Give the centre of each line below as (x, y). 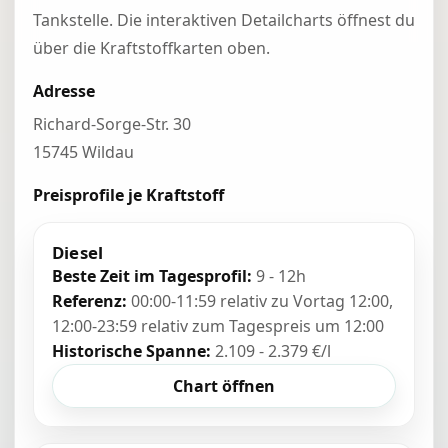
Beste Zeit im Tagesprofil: (152, 276)
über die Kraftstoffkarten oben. (151, 48)
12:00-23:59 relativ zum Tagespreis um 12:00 (218, 326)
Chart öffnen (224, 386)
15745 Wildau (83, 152)
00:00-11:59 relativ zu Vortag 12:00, (260, 301)
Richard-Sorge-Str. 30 (112, 124)
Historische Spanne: (131, 351)
